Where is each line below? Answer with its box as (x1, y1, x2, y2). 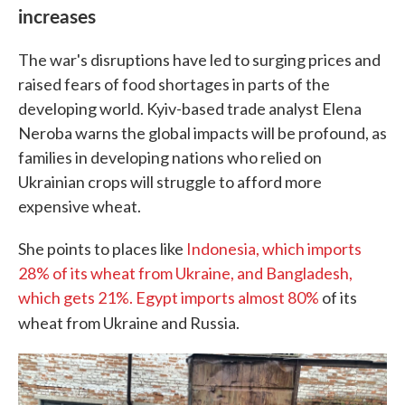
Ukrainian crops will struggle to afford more (18, 172, 322, 192)
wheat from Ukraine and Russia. (18, 313, 240, 333)
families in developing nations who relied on (18, 147, 322, 167)
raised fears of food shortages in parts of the (18, 74, 330, 94)
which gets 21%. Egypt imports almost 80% (18, 287, 322, 307)
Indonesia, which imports (186, 239, 362, 259)
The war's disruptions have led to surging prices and (18, 50, 381, 70)
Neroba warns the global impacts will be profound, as (18, 123, 387, 143)
